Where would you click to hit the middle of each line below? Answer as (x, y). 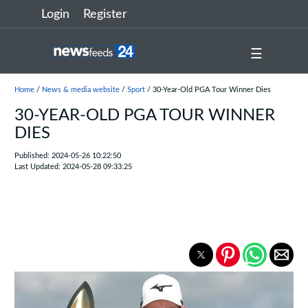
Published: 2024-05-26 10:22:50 (67, 156)
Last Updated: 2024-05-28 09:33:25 (73, 167)
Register (105, 14)
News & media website (80, 90)
